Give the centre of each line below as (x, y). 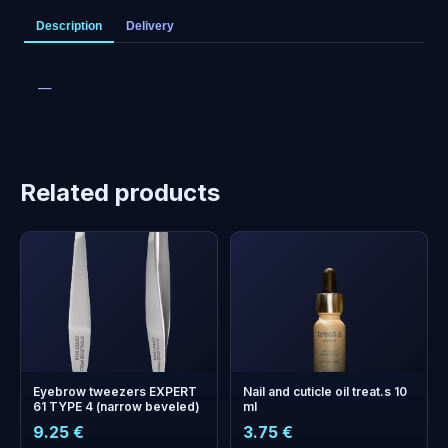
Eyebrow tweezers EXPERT (115, 391)
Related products (120, 192)
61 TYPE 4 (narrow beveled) (116, 406)
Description (69, 26)
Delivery (150, 26)
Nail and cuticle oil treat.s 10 (325, 391)
